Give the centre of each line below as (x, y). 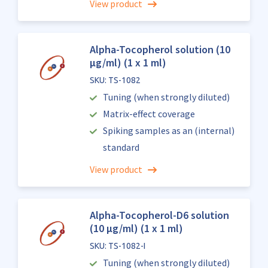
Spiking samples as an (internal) (169, 130)
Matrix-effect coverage (149, 114)
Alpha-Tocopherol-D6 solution (159, 215)
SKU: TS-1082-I (117, 246)
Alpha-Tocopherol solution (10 (160, 49)
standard (121, 147)
